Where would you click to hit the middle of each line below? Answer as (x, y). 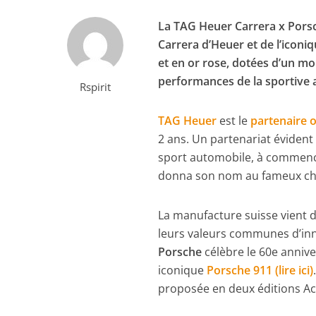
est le (234, 121)
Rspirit (95, 87)
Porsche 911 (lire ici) (260, 271)
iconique (183, 271)
